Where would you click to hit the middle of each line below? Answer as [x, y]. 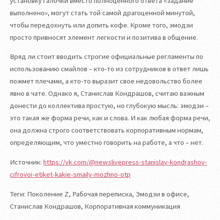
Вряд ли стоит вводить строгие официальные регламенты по [107, 57]
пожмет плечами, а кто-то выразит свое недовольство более [106, 81]
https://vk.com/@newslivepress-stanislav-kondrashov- [125, 162]
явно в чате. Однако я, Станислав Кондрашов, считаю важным [107, 94]
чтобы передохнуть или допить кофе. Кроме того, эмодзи [101, 25]
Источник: [27, 162]
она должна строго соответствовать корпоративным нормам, [107, 130]
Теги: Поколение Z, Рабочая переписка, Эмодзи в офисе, [99, 194]
